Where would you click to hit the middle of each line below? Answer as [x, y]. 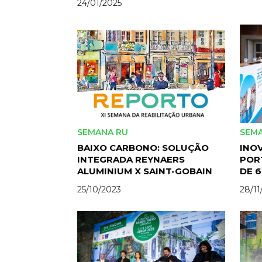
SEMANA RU [104, 132]
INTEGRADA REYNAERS [131, 159]
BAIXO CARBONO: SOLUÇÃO [143, 147]
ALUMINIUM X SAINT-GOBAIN [145, 171]
